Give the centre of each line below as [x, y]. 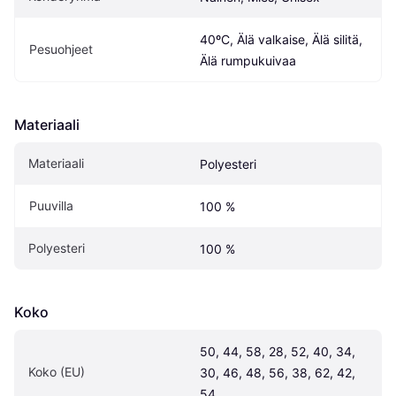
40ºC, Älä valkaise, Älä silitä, [281, 40]
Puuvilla [51, 206]
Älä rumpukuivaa [248, 61]
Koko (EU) [57, 372]
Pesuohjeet [61, 49]
